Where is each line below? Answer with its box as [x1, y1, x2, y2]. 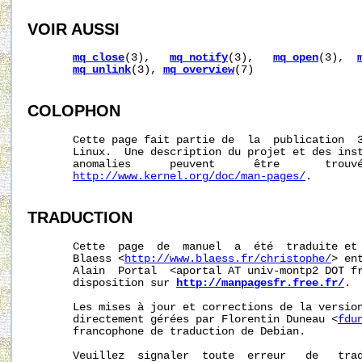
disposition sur [27, 276, 176, 289]
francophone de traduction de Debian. [27, 325, 305, 338]
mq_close [73, 52, 124, 65]
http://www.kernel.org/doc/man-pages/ [73, 170, 305, 183]
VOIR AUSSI [27, 19, 120, 38]
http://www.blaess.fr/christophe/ [124, 252, 331, 265]
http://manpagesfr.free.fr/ [176, 276, 344, 289]
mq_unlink [73, 64, 131, 77]
